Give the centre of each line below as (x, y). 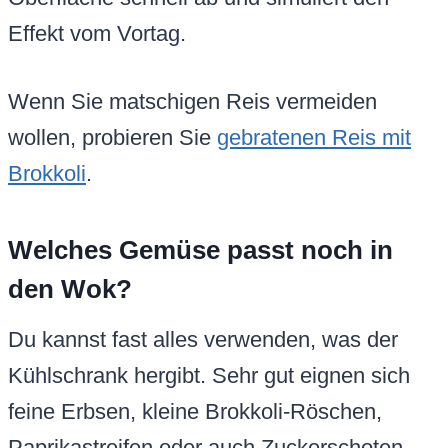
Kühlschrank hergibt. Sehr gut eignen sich (209, 376)
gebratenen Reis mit (314, 138)
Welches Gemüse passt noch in (200, 250)
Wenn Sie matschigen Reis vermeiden (192, 102)
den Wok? (70, 289)
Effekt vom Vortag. (97, 34)
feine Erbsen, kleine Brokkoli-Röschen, (195, 412)
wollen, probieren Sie (112, 138)
